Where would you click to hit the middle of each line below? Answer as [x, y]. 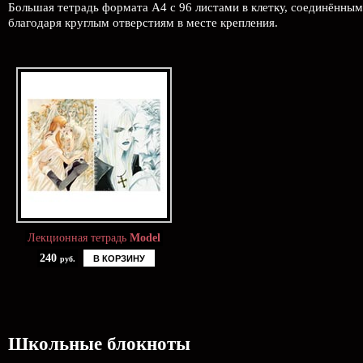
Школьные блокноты [99, 344]
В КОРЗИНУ [119, 258]
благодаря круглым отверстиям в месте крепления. [143, 23]
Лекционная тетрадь [79, 238]
